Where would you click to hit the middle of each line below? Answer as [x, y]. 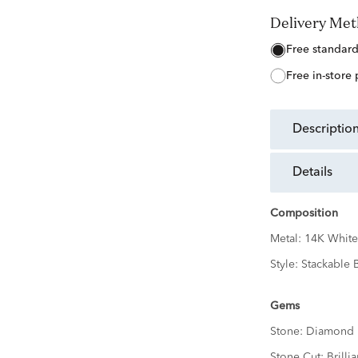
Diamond [330, 332]
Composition [304, 214]
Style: [285, 265]
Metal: [287, 239]
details [317, 173]
